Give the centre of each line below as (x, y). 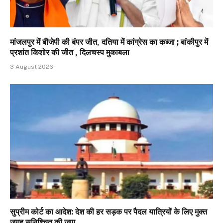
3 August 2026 (32, 67)
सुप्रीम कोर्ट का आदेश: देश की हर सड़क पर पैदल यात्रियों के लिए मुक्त (109, 212)
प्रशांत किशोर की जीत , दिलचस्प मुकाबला (70, 53)
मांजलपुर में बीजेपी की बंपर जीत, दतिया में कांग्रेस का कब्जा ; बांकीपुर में (109, 42)
